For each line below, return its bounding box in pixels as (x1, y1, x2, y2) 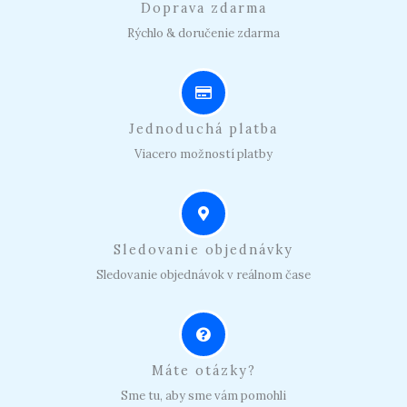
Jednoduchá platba (129, 120, 278, 138)
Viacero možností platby (134, 146, 273, 163)
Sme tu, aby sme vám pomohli (121, 388, 286, 404)
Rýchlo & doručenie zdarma (127, 25, 280, 42)
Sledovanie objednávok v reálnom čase (96, 267, 311, 283)
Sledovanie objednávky (114, 241, 293, 259)
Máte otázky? (151, 362, 256, 380)
